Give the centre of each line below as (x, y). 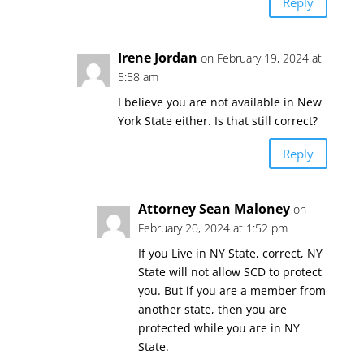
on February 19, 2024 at (261, 58)
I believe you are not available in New (219, 102)
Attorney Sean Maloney (214, 209)
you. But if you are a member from (232, 290)
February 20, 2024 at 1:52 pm (212, 228)
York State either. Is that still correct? (217, 121)
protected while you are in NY (219, 328)
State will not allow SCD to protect (230, 272)
